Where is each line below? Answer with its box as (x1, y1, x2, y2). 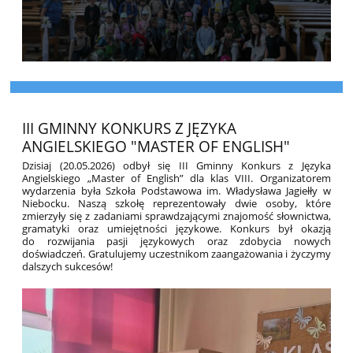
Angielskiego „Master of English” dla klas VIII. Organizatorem (22, 171, 331, 186)
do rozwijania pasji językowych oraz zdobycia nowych (22, 234, 331, 249)
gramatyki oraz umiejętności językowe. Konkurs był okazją (22, 221, 331, 236)
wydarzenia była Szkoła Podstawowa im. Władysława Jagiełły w (22, 184, 331, 199)
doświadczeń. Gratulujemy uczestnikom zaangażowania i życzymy (22, 247, 331, 262)
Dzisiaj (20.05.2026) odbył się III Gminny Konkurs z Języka (22, 158, 331, 173)
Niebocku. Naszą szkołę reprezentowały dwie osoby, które (22, 196, 331, 211)
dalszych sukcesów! (22, 259, 113, 274)
